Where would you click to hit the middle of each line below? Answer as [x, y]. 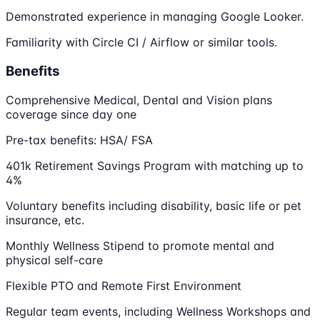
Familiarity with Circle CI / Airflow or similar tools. [141, 42]
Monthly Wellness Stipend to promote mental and [140, 245]
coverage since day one [71, 114]
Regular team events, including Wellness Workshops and [158, 311]
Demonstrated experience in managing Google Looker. [155, 17]
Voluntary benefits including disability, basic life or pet [154, 205]
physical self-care [54, 260]
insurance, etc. [45, 220]
